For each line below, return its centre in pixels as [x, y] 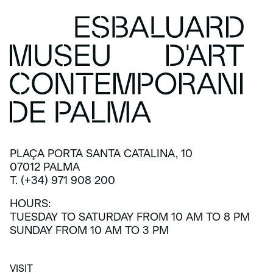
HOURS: [30, 204]
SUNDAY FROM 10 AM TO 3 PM [89, 231]
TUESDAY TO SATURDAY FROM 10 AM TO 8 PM [130, 217]
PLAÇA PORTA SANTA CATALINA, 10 [101, 154]
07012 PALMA [45, 167]
